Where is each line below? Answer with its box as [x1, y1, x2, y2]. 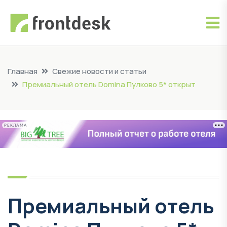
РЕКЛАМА [4, 123, 27, 128]
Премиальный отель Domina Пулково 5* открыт [22, 79, 196, 90]
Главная [8, 66, 37, 77]
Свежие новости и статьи [52, 66, 146, 77]
